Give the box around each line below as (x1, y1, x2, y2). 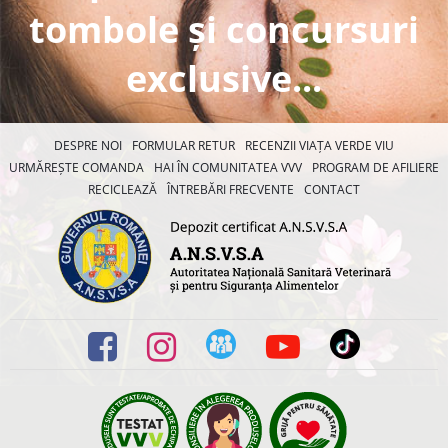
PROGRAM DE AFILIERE (312, 159, 439, 176)
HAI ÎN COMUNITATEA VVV (154, 159, 302, 176)
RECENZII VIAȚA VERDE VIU (245, 137, 394, 154)
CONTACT (304, 181, 360, 198)
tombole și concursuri (29, 5, 419, 54)
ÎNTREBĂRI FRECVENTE (167, 181, 294, 198)
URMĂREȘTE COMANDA (9, 159, 144, 176)
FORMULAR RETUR (132, 137, 235, 154)
